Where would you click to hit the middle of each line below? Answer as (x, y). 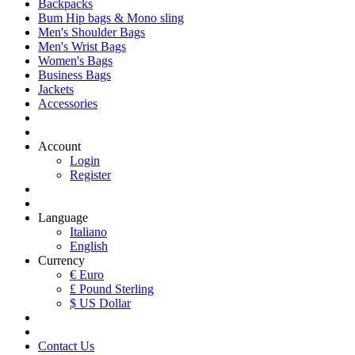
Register (90, 174)
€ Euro (87, 274)
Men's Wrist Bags (82, 46)
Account (59, 146)
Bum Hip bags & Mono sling (111, 17)
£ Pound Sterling (112, 288)
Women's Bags (75, 60)
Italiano (88, 231)
